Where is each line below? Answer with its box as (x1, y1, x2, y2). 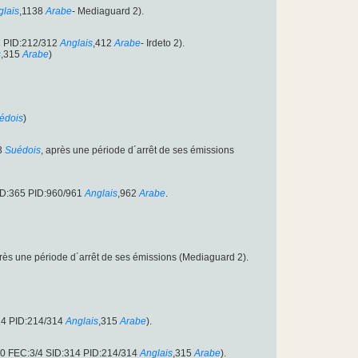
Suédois (5, 145, 41, 157)
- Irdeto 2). (141, 38, 185, 50)
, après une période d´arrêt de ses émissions (41, 145, 234, 157)
